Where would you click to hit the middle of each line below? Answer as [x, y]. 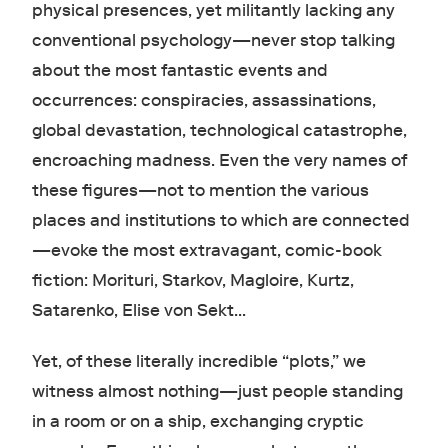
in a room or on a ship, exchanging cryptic [197, 422]
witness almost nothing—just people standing [217, 392]
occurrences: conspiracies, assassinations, [203, 101]
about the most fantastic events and [179, 71]
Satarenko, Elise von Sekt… [138, 311]
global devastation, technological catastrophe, [219, 131]
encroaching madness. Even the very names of [219, 161]
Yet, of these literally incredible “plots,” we [198, 362]
